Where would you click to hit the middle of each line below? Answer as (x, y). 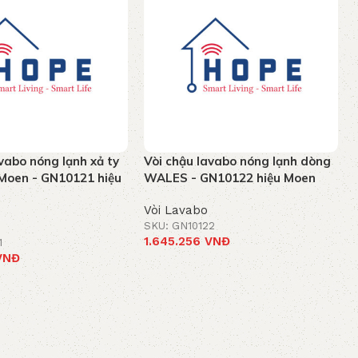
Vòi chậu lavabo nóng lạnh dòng (238, 161)
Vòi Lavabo (176, 210)
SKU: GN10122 (180, 225)
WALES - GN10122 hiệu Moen (230, 177)
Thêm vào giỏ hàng (202, 264)
